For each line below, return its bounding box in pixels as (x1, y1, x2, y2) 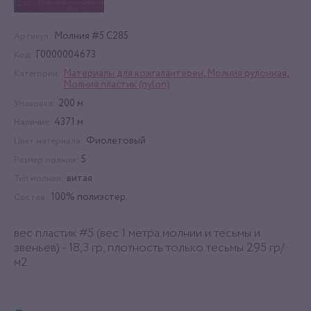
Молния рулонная (207, 68, 287, 78)
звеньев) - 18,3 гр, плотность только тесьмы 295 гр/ (14, 238, 285, 257)
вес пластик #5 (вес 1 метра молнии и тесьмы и (14, 224, 260, 242)
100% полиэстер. (51, 192, 128, 202)
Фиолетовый (86, 135, 146, 146)
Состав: (14, 192, 48, 202)
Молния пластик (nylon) (63, 79, 170, 90)
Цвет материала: (14, 136, 83, 146)
